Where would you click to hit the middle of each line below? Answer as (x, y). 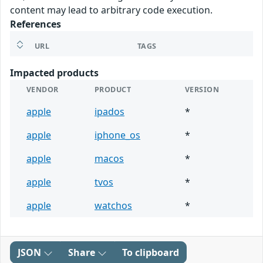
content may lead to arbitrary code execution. (111, 10)
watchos (113, 206)
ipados (109, 112)
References (36, 24)
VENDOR (43, 90)
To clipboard (151, 253)
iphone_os (117, 135)
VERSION (202, 90)
